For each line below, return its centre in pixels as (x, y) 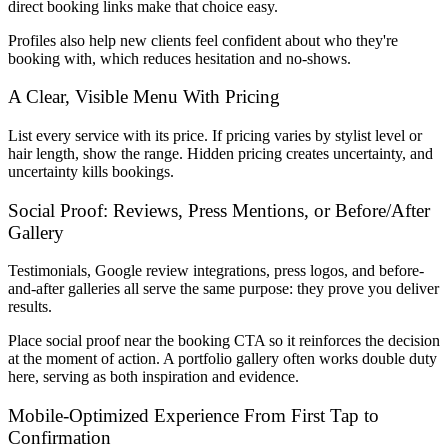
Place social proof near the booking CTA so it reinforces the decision (224, 341)
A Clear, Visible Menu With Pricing (144, 97)
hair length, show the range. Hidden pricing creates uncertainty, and (220, 153)
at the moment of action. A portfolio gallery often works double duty (222, 359)
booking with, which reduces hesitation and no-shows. (179, 58)
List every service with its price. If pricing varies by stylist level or (215, 135)
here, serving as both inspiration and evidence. (153, 377)
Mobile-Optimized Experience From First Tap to (193, 416)
